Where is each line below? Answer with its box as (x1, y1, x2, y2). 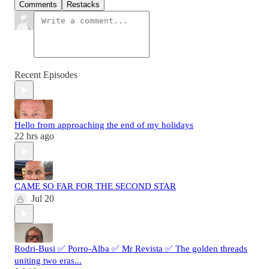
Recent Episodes (14, 70, 77, 80)
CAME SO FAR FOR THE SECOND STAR (14, 181, 176, 192)
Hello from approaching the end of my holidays (14, 120, 193, 130)
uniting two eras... (14, 256, 82, 266)
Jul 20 (31, 193, 54, 204)
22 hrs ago (14, 131, 54, 142)
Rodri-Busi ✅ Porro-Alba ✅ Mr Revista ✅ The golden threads (14, 244, 247, 254)
